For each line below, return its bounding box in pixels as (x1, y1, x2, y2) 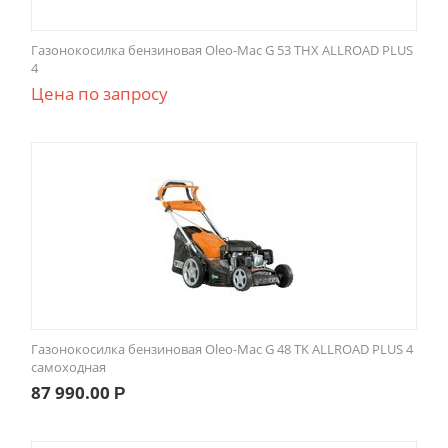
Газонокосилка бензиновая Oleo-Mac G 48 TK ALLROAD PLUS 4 (31, 340, 413, 359)
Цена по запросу (31, 82, 168, 106)
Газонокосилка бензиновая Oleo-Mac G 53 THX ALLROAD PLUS (31, 41, 413, 60)
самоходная (31, 358, 106, 377)
